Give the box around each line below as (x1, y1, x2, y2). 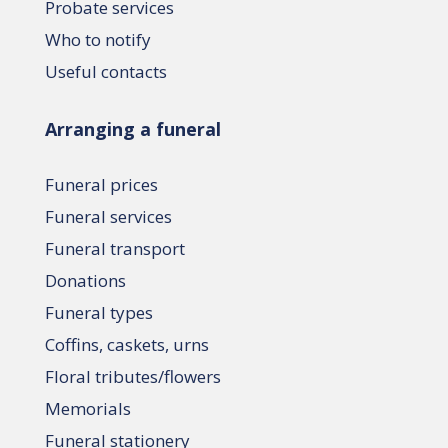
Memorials (44, 397, 131, 421)
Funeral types (44, 301, 153, 325)
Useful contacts (44, 60, 167, 84)
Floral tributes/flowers (44, 365, 221, 389)
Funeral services (44, 205, 172, 229)
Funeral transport (44, 237, 185, 261)
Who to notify (44, 28, 151, 52)
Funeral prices (44, 173, 158, 197)
